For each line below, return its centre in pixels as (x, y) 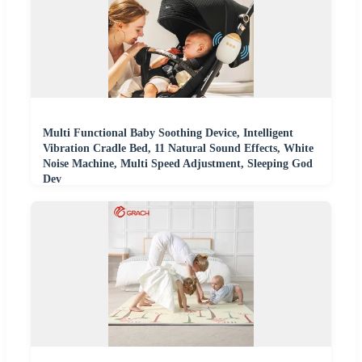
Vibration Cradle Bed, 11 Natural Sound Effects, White (178, 148)
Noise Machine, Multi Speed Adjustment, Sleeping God (178, 163)
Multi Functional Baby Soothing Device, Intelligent (168, 133)
